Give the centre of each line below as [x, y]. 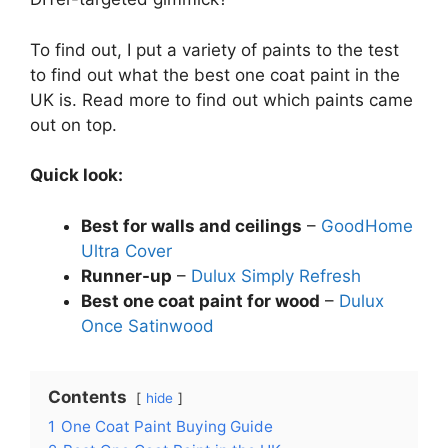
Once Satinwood [147, 325]
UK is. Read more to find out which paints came [221, 99]
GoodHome [367, 225]
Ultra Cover [126, 250]
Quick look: [76, 175]
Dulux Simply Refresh [276, 275]
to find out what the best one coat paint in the [215, 74]
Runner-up [126, 275]
